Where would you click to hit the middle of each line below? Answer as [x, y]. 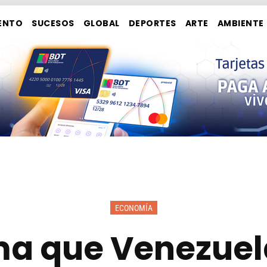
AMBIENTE [240, 24]
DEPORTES [152, 24]
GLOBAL [101, 24]
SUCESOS [53, 24]
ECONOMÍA [133, 208]
